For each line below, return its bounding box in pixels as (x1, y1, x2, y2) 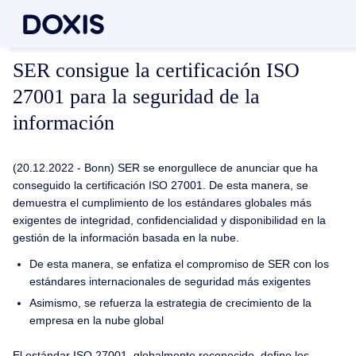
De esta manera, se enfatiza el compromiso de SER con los (29, 257, 329, 271)
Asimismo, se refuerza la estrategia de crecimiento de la (29, 296, 311, 310)
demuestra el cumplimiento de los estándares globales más (13, 195, 311, 209)
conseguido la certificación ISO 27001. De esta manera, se (13, 178, 308, 192)
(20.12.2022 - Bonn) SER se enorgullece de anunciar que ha (13, 161, 318, 174)
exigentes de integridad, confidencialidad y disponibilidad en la (13, 213, 326, 226)
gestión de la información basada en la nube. (13, 230, 239, 244)
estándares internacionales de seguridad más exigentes (29, 275, 311, 288)
